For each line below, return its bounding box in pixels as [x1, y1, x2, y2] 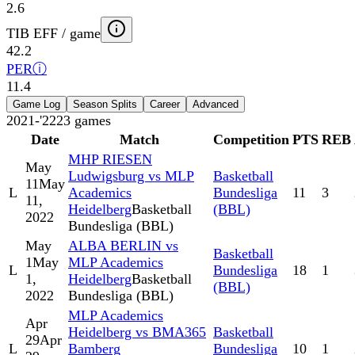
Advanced [193, 98, 239, 111]
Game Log [13, 98, 60, 111]
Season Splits [73, 98, 137, 111]
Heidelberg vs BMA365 [68, 324, 206, 341]
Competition [213, 132, 289, 148]
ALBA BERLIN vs [68, 238, 178, 254]
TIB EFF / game [6, 25, 101, 42]
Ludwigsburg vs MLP [68, 168, 194, 185]
